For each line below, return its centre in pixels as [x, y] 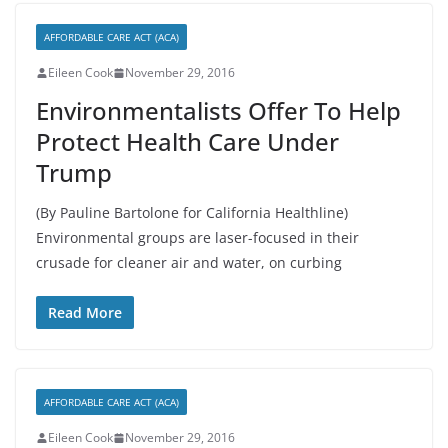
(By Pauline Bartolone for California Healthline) [192, 212]
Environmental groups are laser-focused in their [197, 237]
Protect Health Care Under [187, 141]
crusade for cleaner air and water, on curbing [189, 262]
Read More [85, 312]
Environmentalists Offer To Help [218, 110]
